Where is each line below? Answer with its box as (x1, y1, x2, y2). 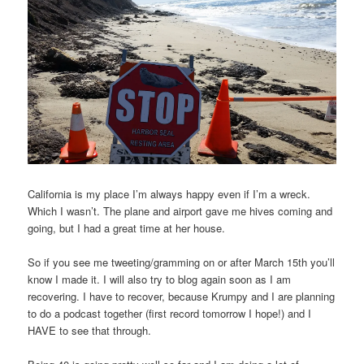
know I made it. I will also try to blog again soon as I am (28, 271, 292, 288)
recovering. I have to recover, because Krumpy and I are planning (28, 288, 336, 305)
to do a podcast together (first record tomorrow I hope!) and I (28, 305, 312, 322)
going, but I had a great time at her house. (28, 220, 226, 236)
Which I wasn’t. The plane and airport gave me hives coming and (28, 203, 333, 219)
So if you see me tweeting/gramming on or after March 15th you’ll (28, 254, 336, 271)
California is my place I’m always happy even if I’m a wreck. (28, 186, 311, 202)
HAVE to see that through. (28, 323, 152, 339)
